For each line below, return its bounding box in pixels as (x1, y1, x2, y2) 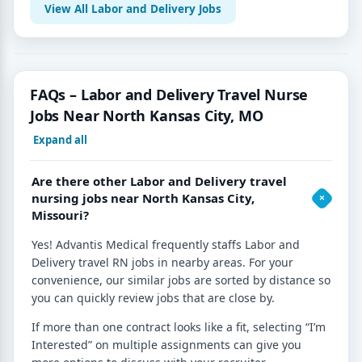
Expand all (33, 132, 87, 147)
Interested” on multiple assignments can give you (32, 336, 301, 352)
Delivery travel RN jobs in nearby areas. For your (32, 254, 293, 270)
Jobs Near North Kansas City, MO (30, 105, 263, 125)
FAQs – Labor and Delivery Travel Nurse (30, 84, 309, 104)
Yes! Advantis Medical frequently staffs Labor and (32, 236, 300, 252)
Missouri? (32, 206, 89, 223)
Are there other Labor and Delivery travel (32, 172, 287, 189)
